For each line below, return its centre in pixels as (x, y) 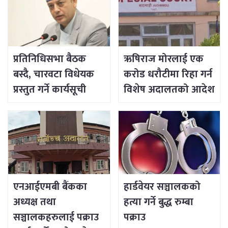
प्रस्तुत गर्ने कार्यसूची (50, 90)
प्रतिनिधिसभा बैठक (50, 59)
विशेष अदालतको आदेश (169, 90)
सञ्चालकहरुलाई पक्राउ (56, 218)
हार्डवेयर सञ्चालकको (162, 187)
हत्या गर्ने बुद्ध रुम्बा (158, 202)
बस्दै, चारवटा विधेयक (54, 75)
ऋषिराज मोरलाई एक (163, 59)
